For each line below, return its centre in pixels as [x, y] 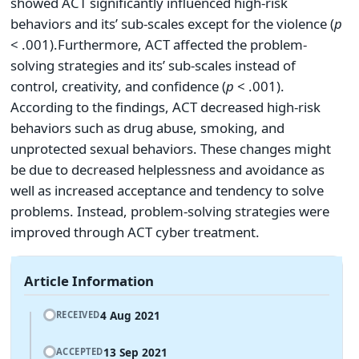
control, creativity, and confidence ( [118, 86]
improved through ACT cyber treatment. [135, 232]
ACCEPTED [79, 351]
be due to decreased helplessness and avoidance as [167, 169]
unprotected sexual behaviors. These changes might [171, 148]
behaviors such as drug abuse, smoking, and [147, 127]
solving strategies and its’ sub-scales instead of [153, 65]
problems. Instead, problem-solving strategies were [170, 211]
